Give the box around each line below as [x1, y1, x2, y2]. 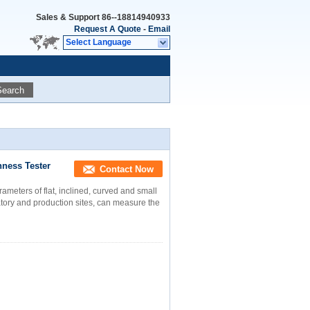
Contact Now [100, 164, 154, 174]
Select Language [66, 37, 131, 47]
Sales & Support [36, 12, 102, 22]
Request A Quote [74, 24, 141, 34]
